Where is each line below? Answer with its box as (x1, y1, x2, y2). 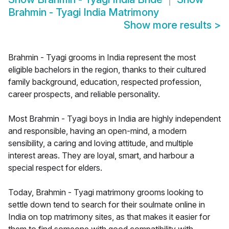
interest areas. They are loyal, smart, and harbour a (8, 150, 194, 161)
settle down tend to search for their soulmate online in (8, 199, 205, 210)
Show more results (124, 19, 214, 32)
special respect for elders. (8, 163, 102, 173)
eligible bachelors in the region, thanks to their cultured (8, 64, 206, 75)
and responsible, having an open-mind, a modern (8, 126, 187, 136)
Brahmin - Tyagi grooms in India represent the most (8, 52, 196, 63)
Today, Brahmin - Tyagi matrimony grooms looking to (8, 187, 203, 198)
